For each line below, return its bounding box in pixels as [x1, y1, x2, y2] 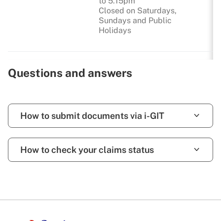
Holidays [99, 26, 131, 35]
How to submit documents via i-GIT [20, 110, 164, 121]
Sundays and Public [99, 16, 172, 25]
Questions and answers [8, 66, 132, 79]
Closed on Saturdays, [99, 6, 177, 15]
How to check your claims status [20, 145, 154, 155]
